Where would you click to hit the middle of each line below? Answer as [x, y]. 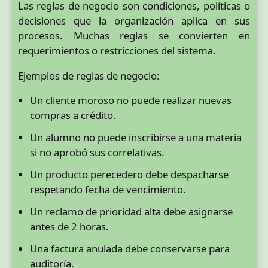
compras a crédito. [73, 115]
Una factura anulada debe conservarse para [130, 249]
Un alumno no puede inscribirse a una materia [136, 138]
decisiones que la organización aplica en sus [134, 20]
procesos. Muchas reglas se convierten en [134, 35]
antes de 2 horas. [69, 227]
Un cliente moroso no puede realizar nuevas [131, 100]
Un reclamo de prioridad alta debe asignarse [131, 212]
